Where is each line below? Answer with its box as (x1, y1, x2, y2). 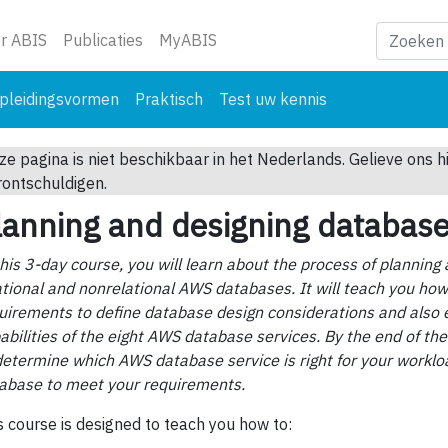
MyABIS (159, 30, 217, 50)
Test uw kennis (219, 89, 327, 109)
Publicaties (63, 30, 143, 50)
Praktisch (135, 89, 203, 109)
